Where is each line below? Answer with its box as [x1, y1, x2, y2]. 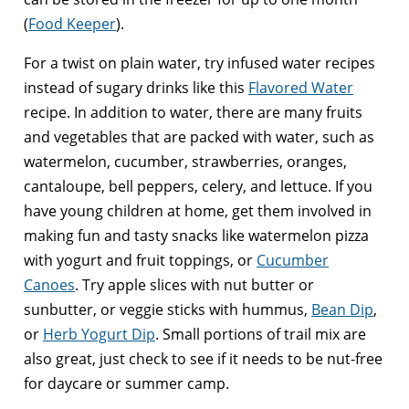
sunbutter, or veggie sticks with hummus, [24, 299, 311, 320]
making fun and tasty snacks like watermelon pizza [24, 225, 369, 246]
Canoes [24, 275, 75, 296]
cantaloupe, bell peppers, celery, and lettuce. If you [24, 176, 372, 197]
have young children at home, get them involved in [24, 201, 372, 222]
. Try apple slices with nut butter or [75, 275, 314, 296]
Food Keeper [28, 14, 116, 35]
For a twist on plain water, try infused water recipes [24, 53, 375, 74]
